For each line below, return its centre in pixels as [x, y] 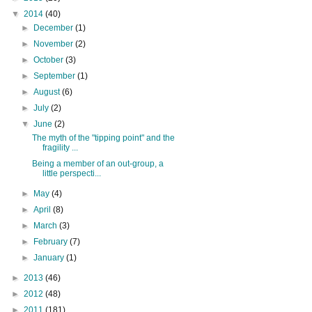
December [55, 28]
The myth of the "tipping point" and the [103, 138]
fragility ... [60, 147]
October [50, 60]
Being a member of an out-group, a [97, 163]
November [55, 44]
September [56, 76]
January [50, 257]
